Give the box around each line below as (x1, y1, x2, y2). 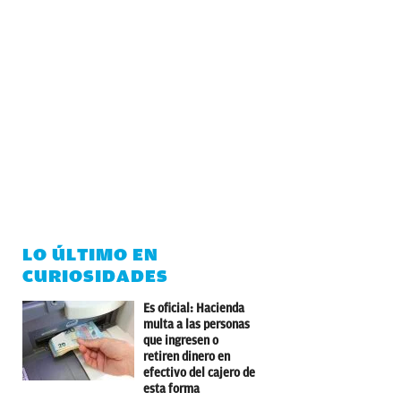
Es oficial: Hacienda (143, 301, 244, 315)
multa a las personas (143, 317, 250, 331)
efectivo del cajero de (143, 365, 255, 380)
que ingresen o (143, 333, 218, 347)
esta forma (143, 381, 200, 396)
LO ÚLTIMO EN (22, 243, 158, 265)
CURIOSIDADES (22, 265, 168, 286)
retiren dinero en (143, 349, 230, 363)
